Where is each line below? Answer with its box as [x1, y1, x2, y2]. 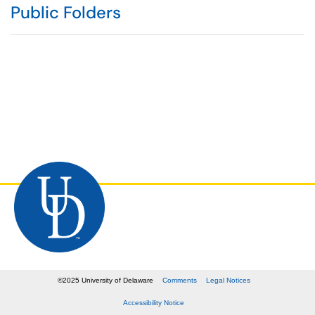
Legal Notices [205, 276, 250, 284]
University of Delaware [79, 276, 153, 284]
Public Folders [11, 1, 121, 23]
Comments [162, 276, 197, 284]
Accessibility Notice [123, 299, 185, 307]
